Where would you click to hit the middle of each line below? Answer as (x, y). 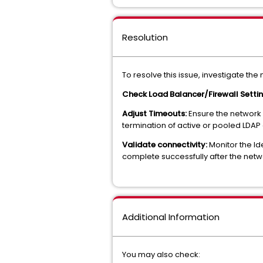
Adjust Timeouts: (155, 114)
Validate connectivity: (165, 145)
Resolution (145, 37)
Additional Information (171, 217)
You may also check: (161, 254)
